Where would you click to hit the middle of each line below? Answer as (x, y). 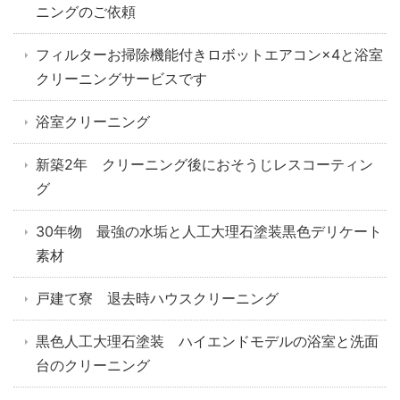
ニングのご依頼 (86, 12)
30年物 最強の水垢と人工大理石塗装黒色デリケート (209, 232)
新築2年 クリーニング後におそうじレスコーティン (204, 165)
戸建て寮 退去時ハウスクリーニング (157, 299)
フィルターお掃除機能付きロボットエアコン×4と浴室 (209, 55)
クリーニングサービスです (121, 79)
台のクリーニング (93, 366)
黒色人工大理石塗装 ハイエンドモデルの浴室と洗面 (207, 342)
